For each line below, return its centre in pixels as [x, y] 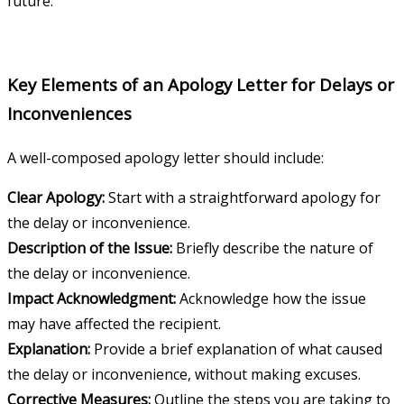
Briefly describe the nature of [273, 248]
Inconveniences [69, 113]
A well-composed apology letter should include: [165, 157]
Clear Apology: [56, 197]
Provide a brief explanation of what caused [236, 349]
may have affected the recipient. [114, 323]
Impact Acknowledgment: [92, 298]
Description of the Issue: [90, 248]
